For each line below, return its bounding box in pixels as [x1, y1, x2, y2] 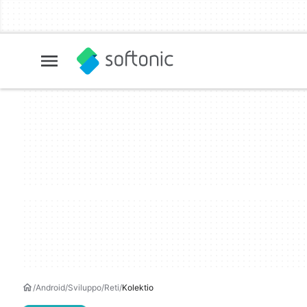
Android [36, 282, 65, 293]
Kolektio [122, 282, 153, 293]
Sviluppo [68, 282, 101, 293]
